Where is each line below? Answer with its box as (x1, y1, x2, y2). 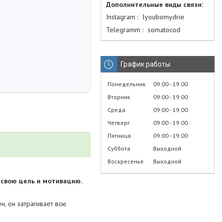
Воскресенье (108, 158, 144, 165)
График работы (120, 60, 170, 68)
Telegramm (106, 25, 140, 34)
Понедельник (108, 80, 146, 88)
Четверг (108, 119, 130, 126)
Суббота (108, 145, 130, 152)
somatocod (148, 25, 180, 34)
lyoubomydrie (143, 12, 184, 21)
